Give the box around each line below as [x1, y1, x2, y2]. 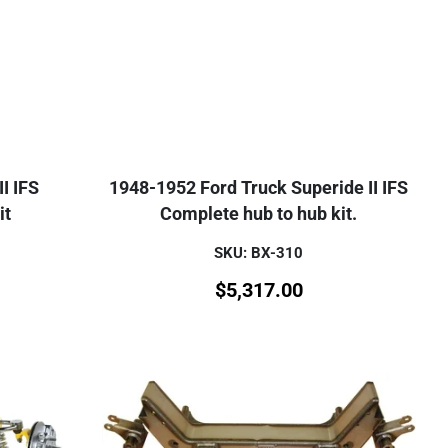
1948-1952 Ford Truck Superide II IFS [109, 178, 409, 198]
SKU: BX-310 [214, 244, 304, 262]
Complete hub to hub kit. [160, 204, 358, 224]
